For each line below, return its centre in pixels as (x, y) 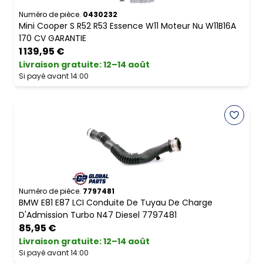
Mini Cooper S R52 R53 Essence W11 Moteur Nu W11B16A (127, 26)
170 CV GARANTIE (53, 38)
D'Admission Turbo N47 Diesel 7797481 (98, 215)
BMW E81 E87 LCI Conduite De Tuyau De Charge (116, 203)
